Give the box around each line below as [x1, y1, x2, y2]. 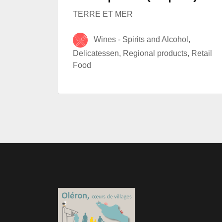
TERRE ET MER [73, 10, 133, 19]
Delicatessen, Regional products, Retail [73, 49, 212, 58]
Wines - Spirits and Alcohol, [88, 35, 190, 44]
